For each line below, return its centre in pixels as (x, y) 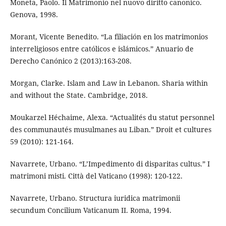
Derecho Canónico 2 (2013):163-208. (71, 61)
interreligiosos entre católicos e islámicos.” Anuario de (102, 48)
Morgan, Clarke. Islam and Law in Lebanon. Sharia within (109, 83)
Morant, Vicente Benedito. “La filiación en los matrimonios (109, 36)
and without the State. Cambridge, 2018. (79, 95)
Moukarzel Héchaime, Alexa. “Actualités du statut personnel (112, 117)
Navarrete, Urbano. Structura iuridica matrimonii (95, 198)
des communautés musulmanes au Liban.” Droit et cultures (110, 129)
